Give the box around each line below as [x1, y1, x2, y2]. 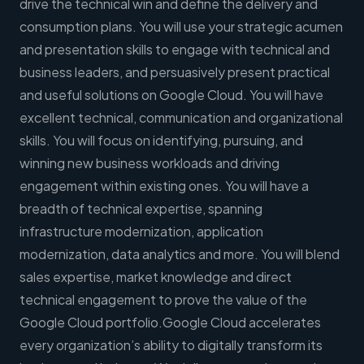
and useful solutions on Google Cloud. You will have [19, 86, 323, 104]
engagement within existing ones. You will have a [19, 177, 309, 195]
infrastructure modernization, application [19, 223, 263, 240]
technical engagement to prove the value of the [19, 291, 307, 309]
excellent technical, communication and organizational [19, 109, 343, 127]
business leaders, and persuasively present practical [19, 63, 330, 81]
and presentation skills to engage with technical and [19, 41, 330, 58]
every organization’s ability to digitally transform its [19, 336, 323, 354]
